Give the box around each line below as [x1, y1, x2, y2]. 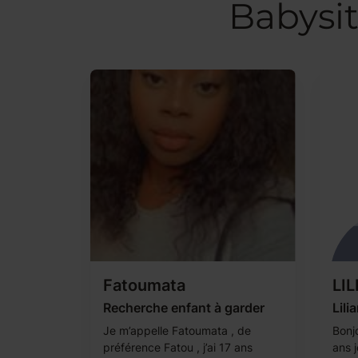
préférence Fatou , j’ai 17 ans [102, 340, 253, 354]
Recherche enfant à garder [102, 300, 265, 316]
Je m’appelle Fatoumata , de [102, 324, 251, 337]
